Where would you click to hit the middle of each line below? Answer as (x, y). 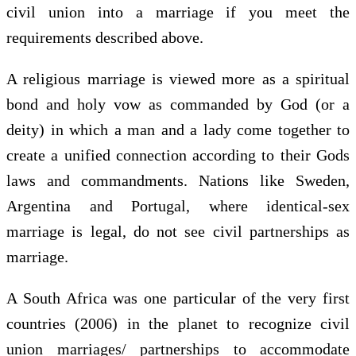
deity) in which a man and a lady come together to (178, 129)
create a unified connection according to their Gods (178, 155)
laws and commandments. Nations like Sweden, (178, 180)
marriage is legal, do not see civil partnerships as (178, 231)
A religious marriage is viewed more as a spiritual (178, 78)
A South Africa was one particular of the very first (178, 298)
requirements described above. (105, 37)
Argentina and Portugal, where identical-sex (178, 205)
